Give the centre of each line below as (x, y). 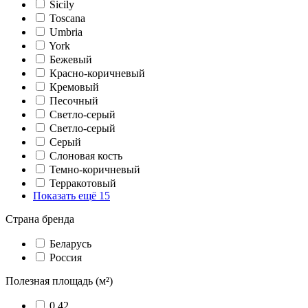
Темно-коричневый (95, 169)
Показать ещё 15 (71, 196)
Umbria (66, 32)
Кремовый (74, 87)
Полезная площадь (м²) (59, 281)
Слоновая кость (86, 156)
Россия (66, 257)
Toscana (67, 18)
